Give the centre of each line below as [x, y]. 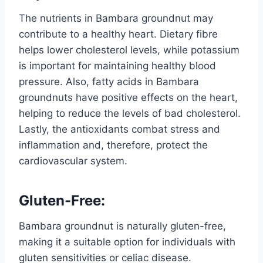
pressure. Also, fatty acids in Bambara [109, 81]
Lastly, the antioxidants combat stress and [119, 129]
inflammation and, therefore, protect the [113, 145]
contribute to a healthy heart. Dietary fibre [118, 34]
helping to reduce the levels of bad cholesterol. [130, 113]
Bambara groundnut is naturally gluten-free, [122, 226]
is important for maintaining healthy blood [117, 65]
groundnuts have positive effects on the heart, [128, 97]
